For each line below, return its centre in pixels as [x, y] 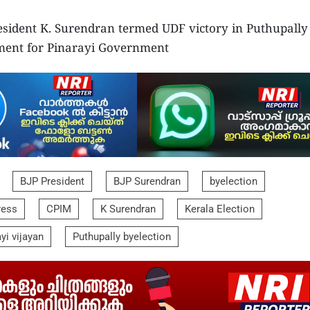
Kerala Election [220, 209]
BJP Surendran [147, 181]
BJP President [52, 181]
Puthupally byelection [122, 236]
